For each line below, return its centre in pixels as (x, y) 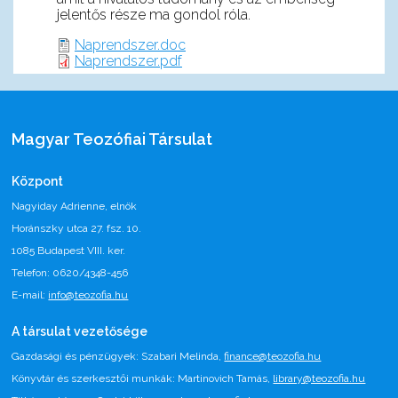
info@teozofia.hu (88, 295)
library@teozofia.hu (319, 379)
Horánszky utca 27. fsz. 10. (77, 229)
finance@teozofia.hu (273, 357)
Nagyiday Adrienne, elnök (76, 207)
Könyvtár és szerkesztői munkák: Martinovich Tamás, (143, 379)
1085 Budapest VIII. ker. (69, 251)
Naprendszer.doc (130, 45)
